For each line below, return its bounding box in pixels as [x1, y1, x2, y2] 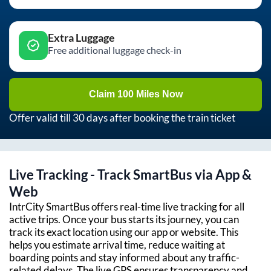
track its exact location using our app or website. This [9, 225, 238, 238]
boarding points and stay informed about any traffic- [9, 250, 240, 264]
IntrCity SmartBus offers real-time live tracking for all [9, 200, 244, 213]
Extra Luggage [48, 30, 115, 44]
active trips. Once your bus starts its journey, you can [9, 212, 239, 226]
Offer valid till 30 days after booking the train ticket [9, 111, 235, 124]
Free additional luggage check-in [48, 44, 181, 56]
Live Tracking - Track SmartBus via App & [9, 166, 252, 183]
